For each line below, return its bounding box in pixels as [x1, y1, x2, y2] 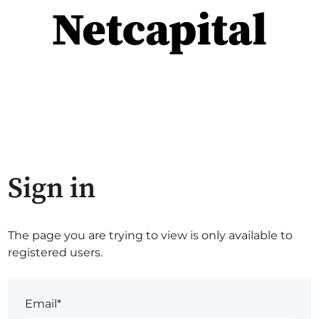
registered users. [8, 245, 103, 259]
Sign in [8, 170, 96, 206]
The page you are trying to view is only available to [8, 228, 293, 242]
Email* [25, 296, 62, 310]
